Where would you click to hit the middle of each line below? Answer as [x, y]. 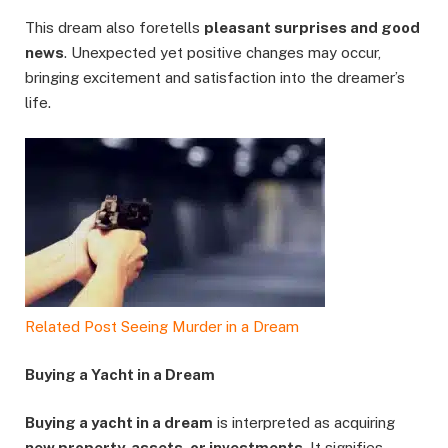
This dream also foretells [114, 27]
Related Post [71, 326]
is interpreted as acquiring [304, 423]
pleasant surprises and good [312, 27]
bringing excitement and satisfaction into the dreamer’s [215, 77]
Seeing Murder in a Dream [210, 326]
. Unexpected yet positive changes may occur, [222, 52]
